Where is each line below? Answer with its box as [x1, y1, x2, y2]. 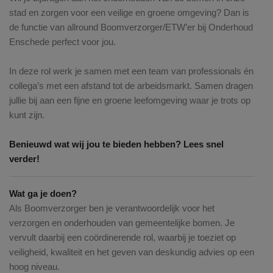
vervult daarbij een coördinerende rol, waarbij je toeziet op [9, 232, 236, 243]
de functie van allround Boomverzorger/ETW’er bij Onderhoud [9, 22, 253, 33]
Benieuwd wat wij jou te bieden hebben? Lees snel [9, 139, 224, 150]
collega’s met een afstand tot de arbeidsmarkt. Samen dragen [9, 80, 253, 91]
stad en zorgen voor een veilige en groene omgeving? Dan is [9, 7, 249, 18]
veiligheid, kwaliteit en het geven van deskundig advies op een [9, 247, 254, 258]
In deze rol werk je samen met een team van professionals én [9, 66, 253, 77]
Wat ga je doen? [9, 188, 77, 199]
